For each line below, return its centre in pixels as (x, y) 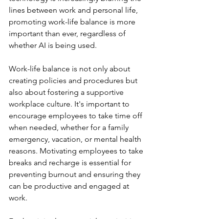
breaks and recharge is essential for (71, 162)
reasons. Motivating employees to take (77, 151)
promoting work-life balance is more (73, 22)
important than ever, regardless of (68, 33)
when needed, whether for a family (70, 127)
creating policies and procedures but (74, 80)
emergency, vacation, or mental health (76, 139)
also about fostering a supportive (67, 92)
